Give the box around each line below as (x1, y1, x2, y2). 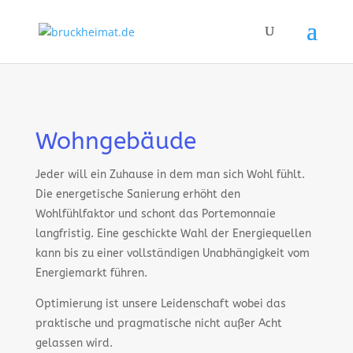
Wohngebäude (35, 127, 196, 155)
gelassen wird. (35, 336, 113, 350)
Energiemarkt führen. (35, 266, 147, 280)
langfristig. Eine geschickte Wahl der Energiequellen (35, 227, 311, 240)
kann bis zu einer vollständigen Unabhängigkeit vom (35, 247, 310, 260)
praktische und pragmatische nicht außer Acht (35, 317, 282, 330)
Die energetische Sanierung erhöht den (35, 188, 240, 201)
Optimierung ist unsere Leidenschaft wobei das (35, 297, 286, 310)
